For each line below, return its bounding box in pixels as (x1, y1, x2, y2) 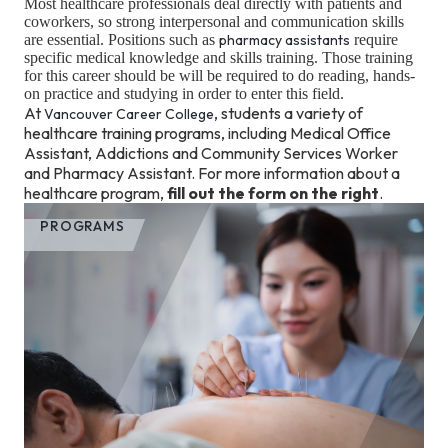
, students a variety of (214, 103, 363, 124)
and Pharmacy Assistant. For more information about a (24, 163, 400, 184)
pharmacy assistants (219, 31, 350, 50)
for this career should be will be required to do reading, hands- (24, 67, 415, 85)
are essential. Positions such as (24, 31, 219, 49)
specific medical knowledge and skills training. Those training (24, 49, 413, 67)
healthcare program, (24, 183, 167, 204)
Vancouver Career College (44, 105, 214, 124)
